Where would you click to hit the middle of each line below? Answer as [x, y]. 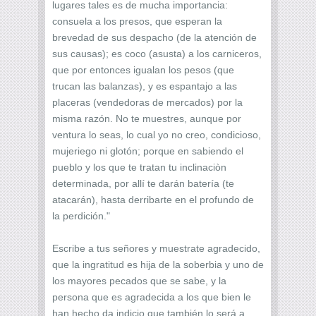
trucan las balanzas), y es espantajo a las [145, 86]
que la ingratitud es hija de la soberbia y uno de [158, 264]
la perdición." [81, 215]
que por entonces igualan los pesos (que [143, 69]
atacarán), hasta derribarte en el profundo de [153, 199]
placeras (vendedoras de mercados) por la [147, 102]
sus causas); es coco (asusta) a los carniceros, [157, 53]
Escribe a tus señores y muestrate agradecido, [156, 248]
